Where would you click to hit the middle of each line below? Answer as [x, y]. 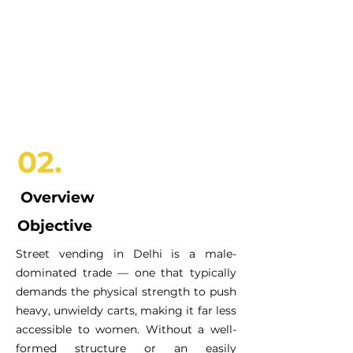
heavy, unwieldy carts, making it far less [126, 310]
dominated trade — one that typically [126, 273]
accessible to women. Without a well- [126, 329]
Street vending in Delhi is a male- [126, 254]
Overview [58, 197]
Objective [55, 226]
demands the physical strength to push [126, 292]
